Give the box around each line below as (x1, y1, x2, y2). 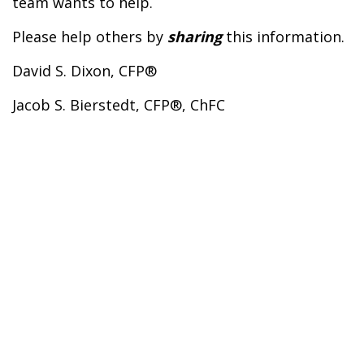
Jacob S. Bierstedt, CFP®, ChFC (12, 95, 225, 115)
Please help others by (12, 27, 167, 47)
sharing (167, 27, 222, 47)
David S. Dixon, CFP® (12, 61, 157, 81)
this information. (222, 27, 344, 47)
